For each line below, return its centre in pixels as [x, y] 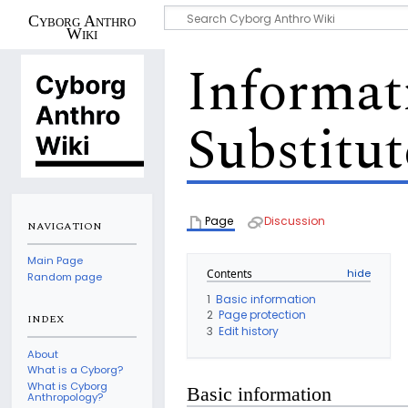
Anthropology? [66, 397]
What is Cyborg [68, 386]
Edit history [249, 331]
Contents [229, 273]
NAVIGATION [65, 227]
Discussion [295, 220]
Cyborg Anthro [82, 20]
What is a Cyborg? [76, 370]
